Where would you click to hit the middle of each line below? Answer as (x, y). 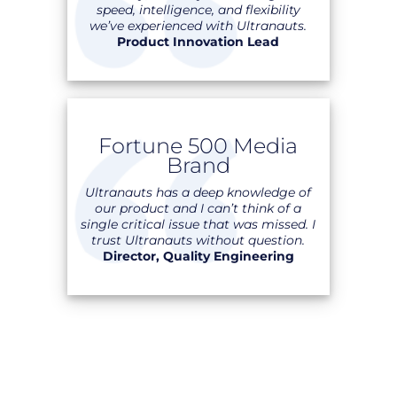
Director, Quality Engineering (198, 256)
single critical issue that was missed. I (198, 224)
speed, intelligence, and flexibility (198, 10)
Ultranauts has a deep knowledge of (198, 192)
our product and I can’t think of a (198, 208)
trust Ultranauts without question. (198, 240)
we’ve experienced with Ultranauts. (198, 26)
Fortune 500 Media (198, 146)
